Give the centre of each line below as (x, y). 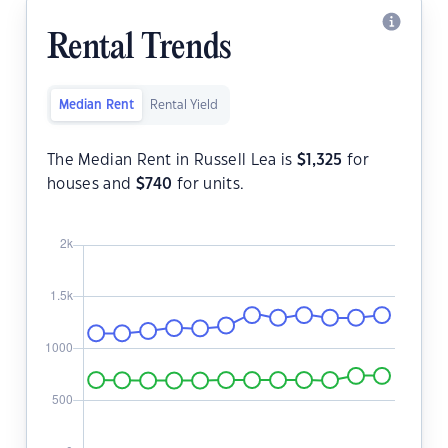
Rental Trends (139, 49)
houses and (91, 185)
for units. (208, 185)
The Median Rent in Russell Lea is (172, 161)
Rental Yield (184, 105)
